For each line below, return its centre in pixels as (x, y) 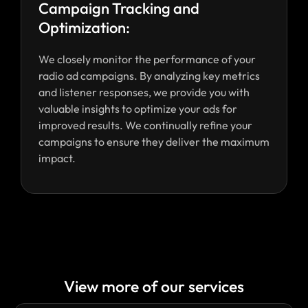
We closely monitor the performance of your (147, 59)
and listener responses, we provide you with (144, 92)
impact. (57, 158)
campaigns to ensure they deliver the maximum (154, 141)
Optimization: (84, 27)
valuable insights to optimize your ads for (138, 108)
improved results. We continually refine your (145, 125)
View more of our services (154, 286)
